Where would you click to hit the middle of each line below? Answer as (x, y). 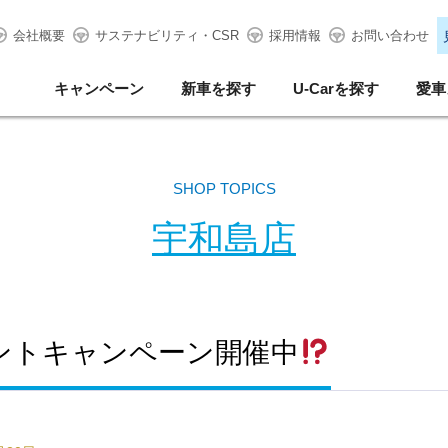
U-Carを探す (336, 88)
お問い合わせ (389, 35)
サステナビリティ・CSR (166, 35)
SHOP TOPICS (224, 188)
